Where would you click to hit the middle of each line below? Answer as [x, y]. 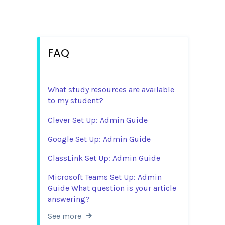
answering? [69, 199]
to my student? [76, 100]
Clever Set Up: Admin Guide [98, 120]
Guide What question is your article [112, 188]
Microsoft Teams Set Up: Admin [105, 177]
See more [65, 216]
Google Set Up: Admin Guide [99, 139]
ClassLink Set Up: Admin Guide [104, 158]
